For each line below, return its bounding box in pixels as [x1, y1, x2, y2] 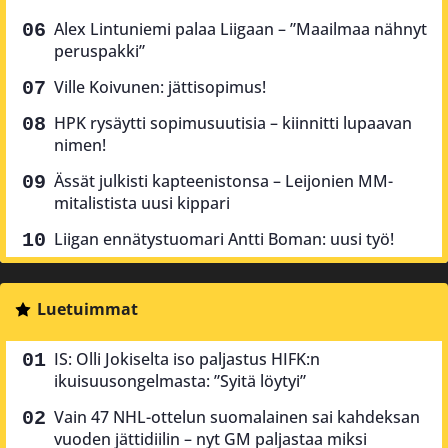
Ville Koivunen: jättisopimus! [54, 75, 266, 98]
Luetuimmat [36, 297, 138, 320]
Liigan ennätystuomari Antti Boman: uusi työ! [54, 227, 394, 250]
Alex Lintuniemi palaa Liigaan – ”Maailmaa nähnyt [54, 17, 427, 40]
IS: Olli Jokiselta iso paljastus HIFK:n [54, 347, 320, 370]
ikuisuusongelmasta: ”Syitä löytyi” [54, 369, 306, 392]
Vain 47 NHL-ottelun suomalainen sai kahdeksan [54, 405, 420, 428]
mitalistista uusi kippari [54, 191, 230, 214]
